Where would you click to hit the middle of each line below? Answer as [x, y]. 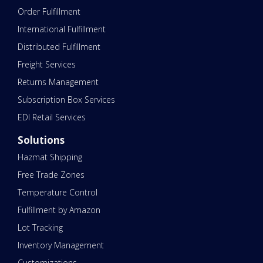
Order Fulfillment [49, 12]
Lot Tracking [40, 228]
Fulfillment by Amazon [59, 210]
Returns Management [58, 82]
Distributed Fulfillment [59, 47]
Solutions [41, 140]
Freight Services [47, 65]
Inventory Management [61, 245]
